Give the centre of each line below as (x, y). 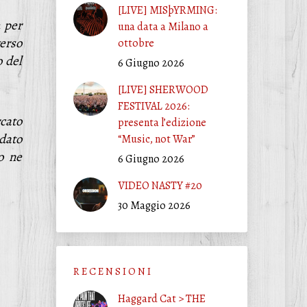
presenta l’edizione (162, 123)
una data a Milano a (163, 27)
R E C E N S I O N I (112, 271)
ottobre (136, 43)
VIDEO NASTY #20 (160, 186)
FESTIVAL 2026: (153, 106)
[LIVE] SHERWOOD (163, 90)
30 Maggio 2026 (154, 206)
